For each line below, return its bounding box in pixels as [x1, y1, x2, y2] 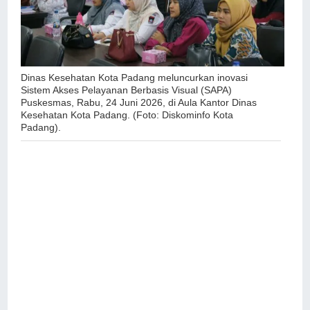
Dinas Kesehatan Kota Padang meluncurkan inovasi [21, 72, 248, 84]
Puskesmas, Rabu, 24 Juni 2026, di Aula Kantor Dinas [21, 97, 257, 109]
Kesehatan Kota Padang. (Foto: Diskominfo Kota [21, 109, 234, 121]
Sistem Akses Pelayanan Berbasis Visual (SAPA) [21, 84, 232, 96]
